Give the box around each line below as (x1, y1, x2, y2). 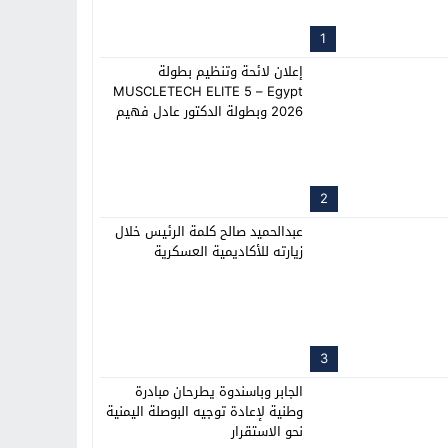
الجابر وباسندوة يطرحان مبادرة (135, 379, 303, 404)
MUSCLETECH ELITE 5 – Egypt (113, 79, 303, 104)
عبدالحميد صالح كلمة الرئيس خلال (115, 219, 303, 244)
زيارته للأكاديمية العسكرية (154, 239, 303, 264)
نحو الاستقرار (231, 419, 303, 444)
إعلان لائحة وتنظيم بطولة (158, 59, 303, 84)
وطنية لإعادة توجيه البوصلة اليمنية (106, 399, 303, 424)
